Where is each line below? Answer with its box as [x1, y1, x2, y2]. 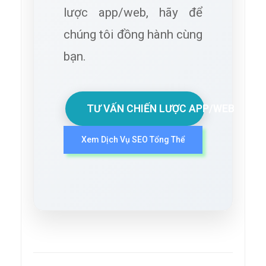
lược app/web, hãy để [64, 5, 202, 20]
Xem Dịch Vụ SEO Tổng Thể [81, 134, 185, 144]
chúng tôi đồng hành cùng [64, 27, 202, 42]
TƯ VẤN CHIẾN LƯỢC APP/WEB [86, 102, 235, 115]
